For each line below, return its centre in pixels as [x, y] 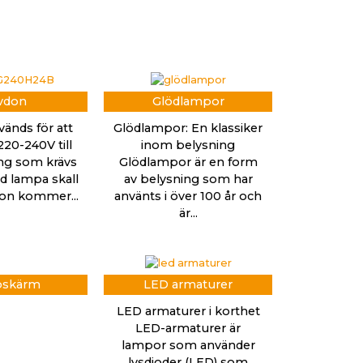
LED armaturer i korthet [188, 312]
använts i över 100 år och [188, 196]
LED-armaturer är [188, 329]
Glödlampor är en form [188, 162]
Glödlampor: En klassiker [188, 128]
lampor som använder [188, 346]
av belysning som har [188, 179]
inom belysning [188, 145]
